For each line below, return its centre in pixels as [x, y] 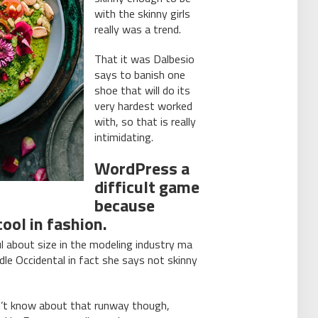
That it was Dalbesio [144, 59]
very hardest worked [143, 105]
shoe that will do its [142, 90]
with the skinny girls [142, 13]
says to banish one [139, 74]
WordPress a [142, 168]
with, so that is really [145, 121]
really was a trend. [137, 29]
